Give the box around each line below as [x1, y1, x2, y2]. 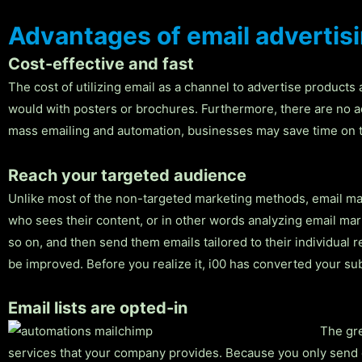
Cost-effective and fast [8, 54, 194, 74]
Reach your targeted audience [8, 165, 246, 185]
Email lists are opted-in [8, 297, 187, 318]
